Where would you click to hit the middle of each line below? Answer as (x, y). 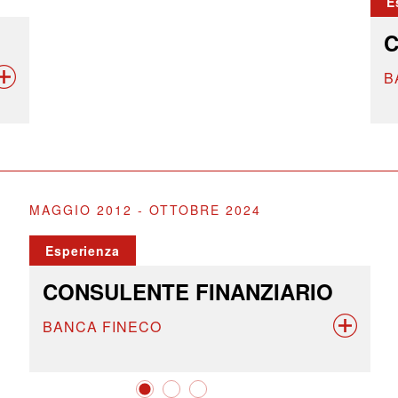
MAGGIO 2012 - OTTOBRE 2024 (145, 210)
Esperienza (83, 251)
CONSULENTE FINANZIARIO (188, 291)
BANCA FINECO (102, 326)
